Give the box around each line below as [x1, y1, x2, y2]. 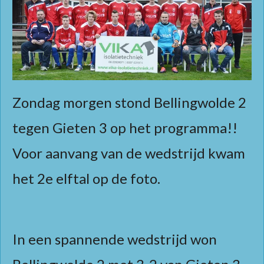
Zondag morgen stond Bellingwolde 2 [12, 93, 246, 111]
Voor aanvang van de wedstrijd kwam [12, 144, 245, 161]
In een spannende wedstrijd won [12, 230, 217, 247]
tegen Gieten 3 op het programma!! [12, 118, 237, 136]
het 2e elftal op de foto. [12, 169, 166, 187]
